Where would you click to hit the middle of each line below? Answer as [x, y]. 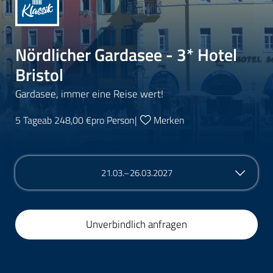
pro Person [113, 120]
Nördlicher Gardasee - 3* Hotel [126, 54]
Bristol [39, 74]
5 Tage [29, 120]
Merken [169, 120]
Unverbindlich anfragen [136, 224]
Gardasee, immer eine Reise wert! [89, 94]
